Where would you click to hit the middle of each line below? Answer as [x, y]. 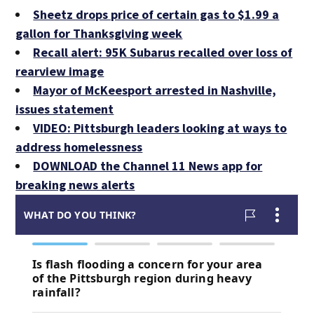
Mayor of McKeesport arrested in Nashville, [155, 90]
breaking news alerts [75, 185]
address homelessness [79, 147]
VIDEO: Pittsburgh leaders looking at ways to [160, 128]
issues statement [65, 109]
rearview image [60, 71]
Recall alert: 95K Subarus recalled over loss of [163, 52]
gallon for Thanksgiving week [99, 33]
